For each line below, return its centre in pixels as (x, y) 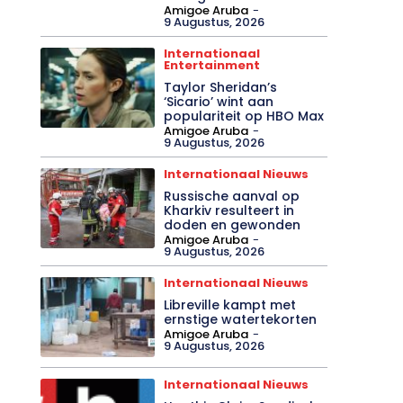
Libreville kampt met (230, 304)
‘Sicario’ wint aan (219, 101)
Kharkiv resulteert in (229, 210)
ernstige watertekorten (241, 319)
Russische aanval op (232, 196)
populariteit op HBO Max (244, 116)
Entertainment (212, 65)
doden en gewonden (233, 224)
